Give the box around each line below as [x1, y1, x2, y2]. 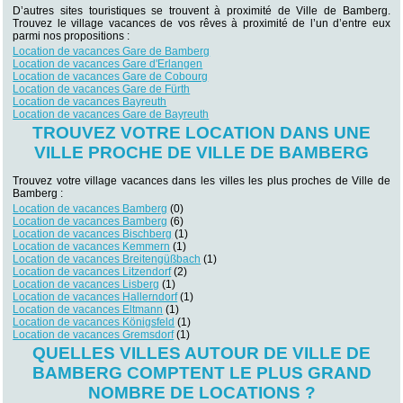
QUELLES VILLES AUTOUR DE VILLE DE [32, 344, 371, 363]
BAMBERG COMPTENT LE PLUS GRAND [31, 363, 372, 383]
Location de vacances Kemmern [13, 239, 171, 253]
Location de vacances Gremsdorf [13, 327, 175, 341]
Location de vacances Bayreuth [13, 94, 167, 108]
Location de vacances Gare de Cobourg [13, 69, 209, 83]
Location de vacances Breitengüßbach [13, 252, 201, 265]
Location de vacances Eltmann [13, 302, 164, 316]
